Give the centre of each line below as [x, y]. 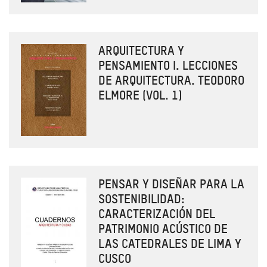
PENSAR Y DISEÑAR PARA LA [171, 185]
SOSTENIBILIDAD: [142, 200]
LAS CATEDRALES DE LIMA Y [170, 244]
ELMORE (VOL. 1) [140, 97]
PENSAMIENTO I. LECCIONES [168, 67]
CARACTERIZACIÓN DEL [157, 215]
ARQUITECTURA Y [141, 52]
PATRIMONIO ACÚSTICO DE [163, 229]
